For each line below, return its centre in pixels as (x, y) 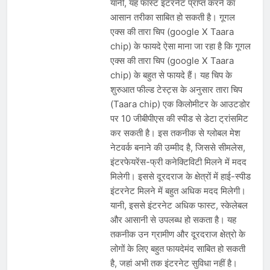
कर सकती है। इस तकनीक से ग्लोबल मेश (175, 133)
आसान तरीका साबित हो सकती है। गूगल (172, 17)
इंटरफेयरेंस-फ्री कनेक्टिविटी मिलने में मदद (178, 162)
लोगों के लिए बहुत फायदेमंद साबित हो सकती (177, 248)
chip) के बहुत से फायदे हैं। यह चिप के (171, 75)
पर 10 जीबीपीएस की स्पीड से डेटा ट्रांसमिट (179, 118)
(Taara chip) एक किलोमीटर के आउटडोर (180, 104)
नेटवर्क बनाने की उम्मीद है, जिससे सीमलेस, (177, 147)
